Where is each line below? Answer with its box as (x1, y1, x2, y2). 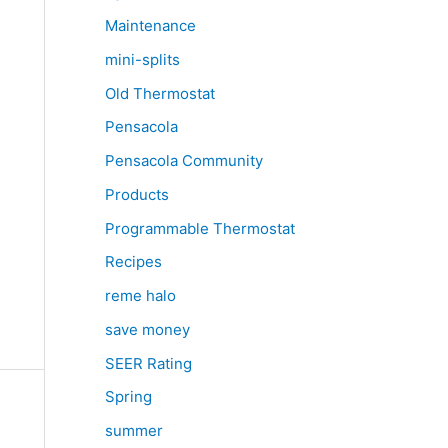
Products (104, 184, 169, 204)
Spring (104, 387, 152, 407)
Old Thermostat (104, 83, 215, 103)
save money (104, 319, 190, 339)
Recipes (104, 252, 162, 272)
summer (104, 421, 163, 440)
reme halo (104, 286, 176, 305)
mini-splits (104, 49, 180, 69)
